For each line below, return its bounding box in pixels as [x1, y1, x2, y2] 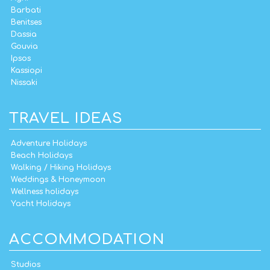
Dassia [11, 30, 37, 39]
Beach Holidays [11, 151, 72, 160]
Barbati [11, 5, 41, 14]
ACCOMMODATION [9, 231, 165, 248]
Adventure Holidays [11, 139, 87, 148]
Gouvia [11, 42, 38, 51]
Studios [11, 260, 40, 269]
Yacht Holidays [11, 199, 71, 208]
